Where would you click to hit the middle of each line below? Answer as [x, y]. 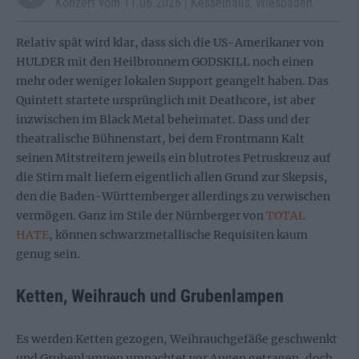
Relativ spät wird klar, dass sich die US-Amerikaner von [170, 42]
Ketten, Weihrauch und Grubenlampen [150, 296]
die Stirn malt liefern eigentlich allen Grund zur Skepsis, [172, 177]
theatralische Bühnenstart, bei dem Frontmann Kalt [160, 139]
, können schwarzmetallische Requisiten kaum [178, 235]
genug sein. [48, 254]
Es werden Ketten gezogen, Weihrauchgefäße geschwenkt [177, 339]
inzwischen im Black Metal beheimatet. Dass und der [163, 119]
